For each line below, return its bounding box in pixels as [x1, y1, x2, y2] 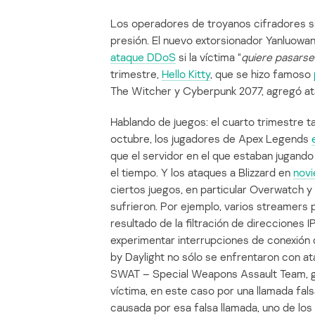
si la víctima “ [176, 50, 241, 65]
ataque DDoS [110, 50, 176, 65]
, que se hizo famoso [210, 67, 314, 82]
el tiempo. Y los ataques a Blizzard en [110, 165, 293, 180]
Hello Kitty [162, 67, 210, 82]
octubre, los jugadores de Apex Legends [110, 131, 311, 146]
